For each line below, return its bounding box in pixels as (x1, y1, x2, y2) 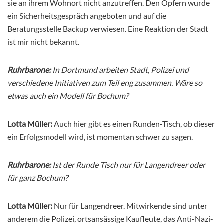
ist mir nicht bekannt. (7, 37, 79, 47)
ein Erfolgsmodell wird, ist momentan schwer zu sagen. (7, 132, 193, 142)
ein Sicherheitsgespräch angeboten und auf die (7, 11, 166, 21)
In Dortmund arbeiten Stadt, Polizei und (51, 65, 189, 75)
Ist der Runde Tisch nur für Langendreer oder (52, 160, 205, 170)
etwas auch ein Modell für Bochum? (7, 91, 128, 101)
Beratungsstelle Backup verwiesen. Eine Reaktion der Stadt (7, 24, 208, 34)
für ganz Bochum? (7, 173, 68, 183)
